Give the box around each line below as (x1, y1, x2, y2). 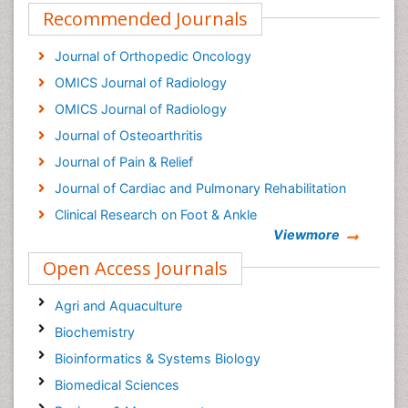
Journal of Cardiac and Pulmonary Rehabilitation (54, 180, 346, 196)
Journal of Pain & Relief (54, 154, 193, 169)
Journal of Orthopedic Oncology (54, 48, 251, 64)
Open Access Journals (43, 256, 228, 280)
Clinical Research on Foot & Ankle (54, 207, 257, 222)
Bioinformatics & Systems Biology (54, 351, 260, 366)
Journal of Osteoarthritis (54, 127, 203, 143)
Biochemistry (54, 324, 135, 340)
